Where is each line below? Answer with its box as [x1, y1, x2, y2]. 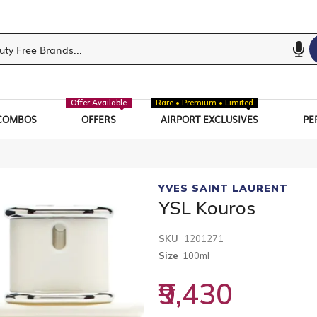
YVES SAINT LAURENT [158, 181, 288, 195]
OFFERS [81, 112, 116, 126]
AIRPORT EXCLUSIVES [161, 112, 259, 126]
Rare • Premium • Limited [156, 97, 254, 108]
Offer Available [70, 97, 127, 108]
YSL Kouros [158, 195, 255, 219]
